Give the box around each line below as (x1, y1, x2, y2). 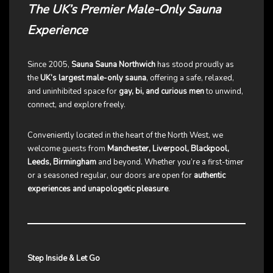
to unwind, (204, 86, 243, 97)
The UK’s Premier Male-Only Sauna (27, 1, 221, 18)
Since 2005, (27, 59, 71, 71)
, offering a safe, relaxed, (146, 73, 234, 84)
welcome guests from (27, 143, 107, 155)
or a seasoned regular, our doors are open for (27, 170, 194, 182)
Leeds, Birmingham (27, 157, 96, 168)
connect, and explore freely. (27, 99, 126, 111)
